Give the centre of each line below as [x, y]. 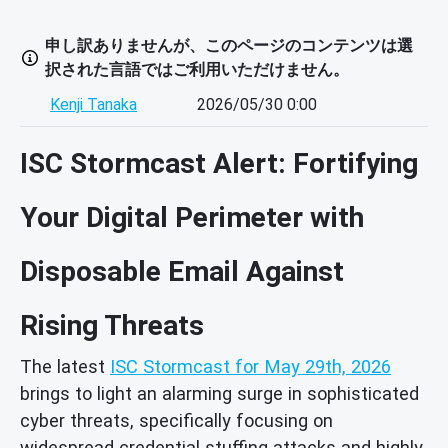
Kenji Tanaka [93, 105]
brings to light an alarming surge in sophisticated [219, 393]
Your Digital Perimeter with [192, 217]
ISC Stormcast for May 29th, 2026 [250, 366]
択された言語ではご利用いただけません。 [197, 70]
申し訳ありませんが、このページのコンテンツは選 [229, 46]
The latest [65, 366]
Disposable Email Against [182, 271]
